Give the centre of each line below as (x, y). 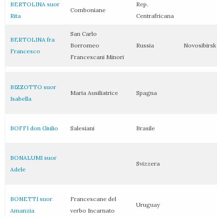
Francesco (25, 51)
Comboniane (88, 10)
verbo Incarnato (93, 210)
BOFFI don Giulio (34, 128)
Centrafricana (155, 16)
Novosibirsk (200, 45)
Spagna (147, 93)
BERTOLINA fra (32, 39)
